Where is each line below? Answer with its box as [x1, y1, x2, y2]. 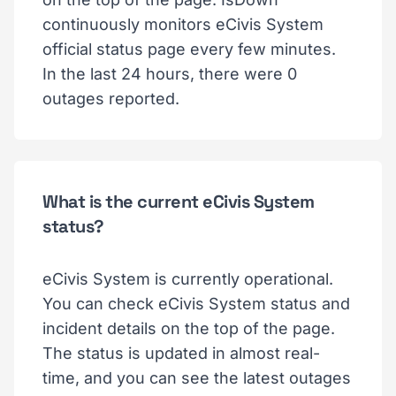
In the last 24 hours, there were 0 [42, 64, 297, 83]
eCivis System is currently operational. [42, 269, 333, 288]
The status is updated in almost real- [42, 343, 320, 362]
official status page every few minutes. [42, 39, 336, 58]
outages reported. [42, 88, 179, 108]
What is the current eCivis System [42, 189, 315, 213]
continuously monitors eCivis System [42, 14, 324, 34]
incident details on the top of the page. [42, 318, 335, 338]
